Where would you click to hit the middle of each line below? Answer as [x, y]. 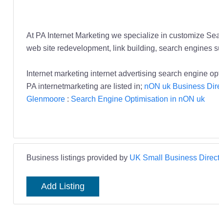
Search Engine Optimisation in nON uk [138, 99]
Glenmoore [45, 99]
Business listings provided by [78, 158]
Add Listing [63, 186]
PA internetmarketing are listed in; [85, 86]
